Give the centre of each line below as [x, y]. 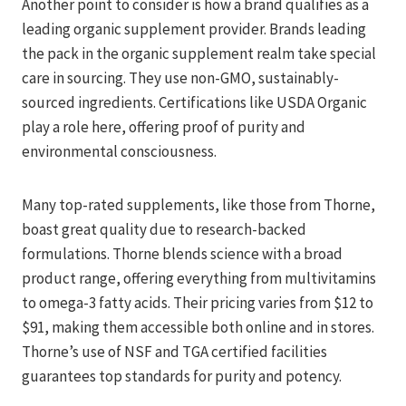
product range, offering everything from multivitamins [199, 279]
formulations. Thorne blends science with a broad [182, 254]
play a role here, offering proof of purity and [164, 127]
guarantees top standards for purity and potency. [182, 377]
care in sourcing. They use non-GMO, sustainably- [180, 78]
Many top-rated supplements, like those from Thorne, [198, 205]
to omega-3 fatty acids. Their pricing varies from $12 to [198, 303]
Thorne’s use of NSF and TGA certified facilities [174, 352]
